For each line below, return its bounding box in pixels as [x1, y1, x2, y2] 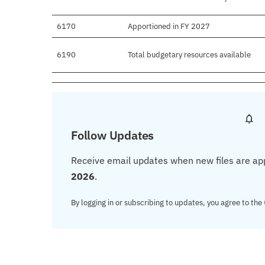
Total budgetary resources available [128, 50, 251, 60]
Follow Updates [71, 127, 154, 144]
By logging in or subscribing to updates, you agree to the [71, 198, 264, 208]
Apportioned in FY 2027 [128, 21, 210, 32]
